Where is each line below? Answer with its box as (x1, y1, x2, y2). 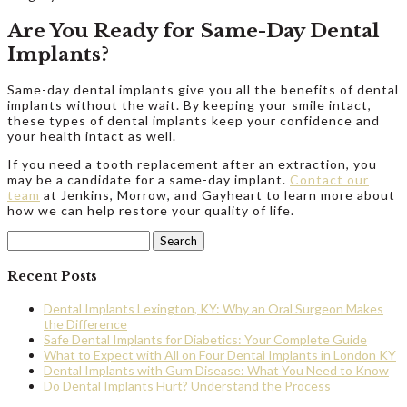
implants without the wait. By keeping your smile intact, (7, 96, 372, 113)
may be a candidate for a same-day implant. (7, 171, 290, 187)
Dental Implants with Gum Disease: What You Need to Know (44, 362, 389, 379)
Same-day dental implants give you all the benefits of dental (7, 81, 399, 97)
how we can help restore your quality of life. (7, 202, 294, 218)
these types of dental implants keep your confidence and (7, 112, 380, 128)
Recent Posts (7, 267, 97, 284)
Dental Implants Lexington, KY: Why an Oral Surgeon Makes (44, 301, 383, 317)
